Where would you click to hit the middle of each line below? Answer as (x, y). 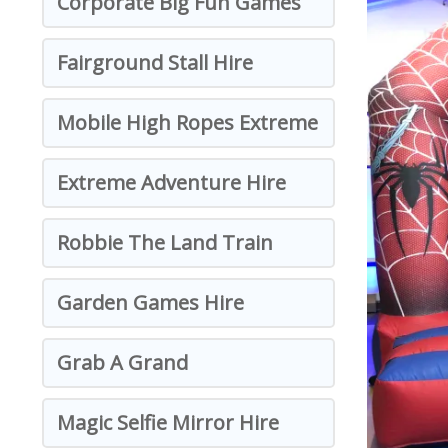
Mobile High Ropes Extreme (187, 122)
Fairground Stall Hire (155, 62)
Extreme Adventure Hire (171, 182)
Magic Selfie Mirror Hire (168, 422)
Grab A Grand (122, 362)
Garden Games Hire (150, 302)
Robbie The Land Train (165, 242)
